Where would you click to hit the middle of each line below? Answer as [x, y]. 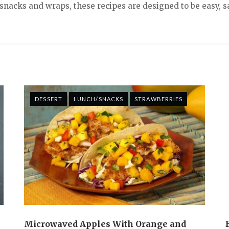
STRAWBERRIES [159, 99]
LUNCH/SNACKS [98, 99]
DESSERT [49, 99]
